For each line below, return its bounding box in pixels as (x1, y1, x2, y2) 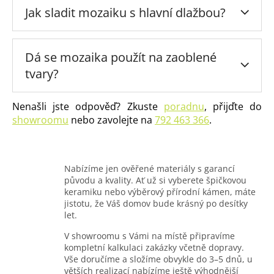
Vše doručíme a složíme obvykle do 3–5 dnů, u (64, 253, 253, 265)
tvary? (25, 65, 59, 83)
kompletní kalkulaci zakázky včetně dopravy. (64, 242, 244, 254)
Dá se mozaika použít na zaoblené (25, 49, 217, 66)
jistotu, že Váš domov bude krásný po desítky (64, 198, 248, 210)
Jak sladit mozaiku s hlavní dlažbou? (25, 4, 226, 21)
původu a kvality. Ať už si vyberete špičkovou (64, 174, 246, 187)
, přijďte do (204, 100, 262, 114)
